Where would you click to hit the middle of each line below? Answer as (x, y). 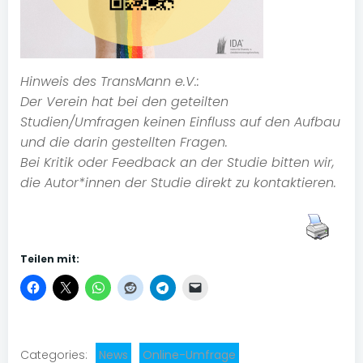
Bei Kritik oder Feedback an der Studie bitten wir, (177, 163)
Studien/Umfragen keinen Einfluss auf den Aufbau (180, 122)
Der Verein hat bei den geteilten (124, 102)
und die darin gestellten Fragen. (124, 143)
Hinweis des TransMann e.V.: (110, 82)
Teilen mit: (50, 259)
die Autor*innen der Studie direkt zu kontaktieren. (178, 183)
